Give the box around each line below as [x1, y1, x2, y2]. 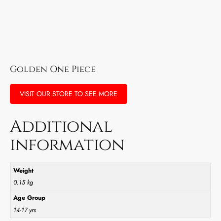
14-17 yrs [13, 205, 37, 215]
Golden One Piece [10, 63, 96, 76]
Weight [13, 166, 34, 175]
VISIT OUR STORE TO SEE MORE [20, 89, 117, 99]
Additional [10, 115, 112, 139]
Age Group [13, 193, 46, 203]
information [10, 134, 124, 157]
